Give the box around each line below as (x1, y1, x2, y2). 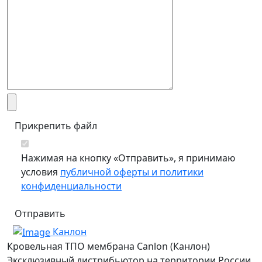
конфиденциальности (21, 179, 122, 192)
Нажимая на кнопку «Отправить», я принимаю (21, 151, 235, 164)
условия (21, 165, 60, 178)
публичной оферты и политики (60, 165, 204, 178)
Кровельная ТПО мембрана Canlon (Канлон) (7, 240, 210, 253)
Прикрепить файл (15, 119, 97, 132)
